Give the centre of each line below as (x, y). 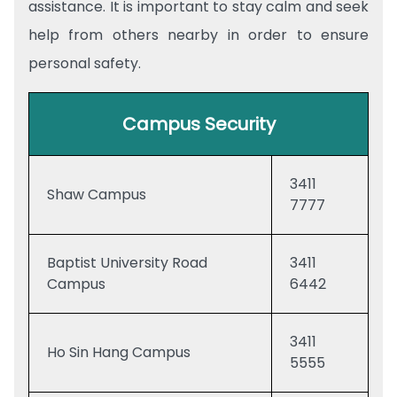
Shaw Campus (97, 195)
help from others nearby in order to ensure (198, 35)
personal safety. (85, 63)
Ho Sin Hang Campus (119, 352)
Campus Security (198, 124)
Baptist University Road (127, 263)
